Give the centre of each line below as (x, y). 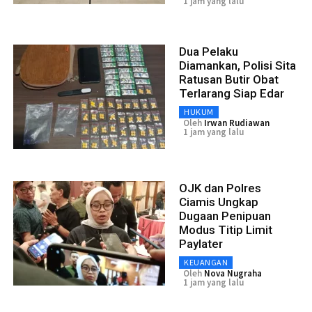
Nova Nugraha (233, 273)
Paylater (201, 243)
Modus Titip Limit (226, 229)
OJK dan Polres (220, 188)
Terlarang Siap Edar (232, 93)
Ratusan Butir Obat (229, 79)
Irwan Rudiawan (237, 123)
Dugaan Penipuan (225, 216)
